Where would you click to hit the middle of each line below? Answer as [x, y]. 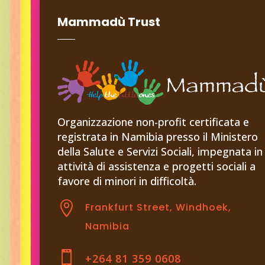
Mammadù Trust [109, 22]
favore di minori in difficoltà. [127, 181]
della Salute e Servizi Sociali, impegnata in [160, 152]
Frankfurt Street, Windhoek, [159, 207]
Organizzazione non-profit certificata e [153, 122]
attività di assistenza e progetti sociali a [157, 167]
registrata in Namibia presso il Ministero [158, 137]
